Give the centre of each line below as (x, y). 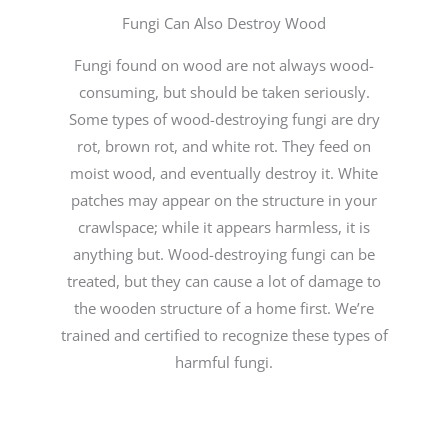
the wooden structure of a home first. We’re (224, 308)
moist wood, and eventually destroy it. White (224, 173)
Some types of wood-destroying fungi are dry (224, 119)
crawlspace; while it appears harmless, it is (224, 227)
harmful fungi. (224, 362)
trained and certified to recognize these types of (224, 335)
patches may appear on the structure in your (224, 200)
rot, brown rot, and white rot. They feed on (224, 146)
